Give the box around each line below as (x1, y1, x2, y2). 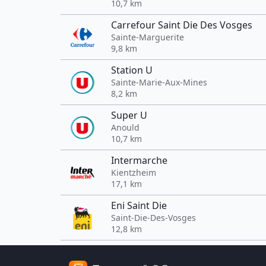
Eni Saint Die (111, 199, 167, 212)
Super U (111, 109, 147, 122)
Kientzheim (111, 167, 156, 178)
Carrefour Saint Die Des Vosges (111, 18, 252, 31)
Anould (111, 122, 140, 133)
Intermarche (111, 154, 167, 167)
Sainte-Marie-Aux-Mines (111, 77, 207, 88)
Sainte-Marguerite (111, 31, 184, 43)
